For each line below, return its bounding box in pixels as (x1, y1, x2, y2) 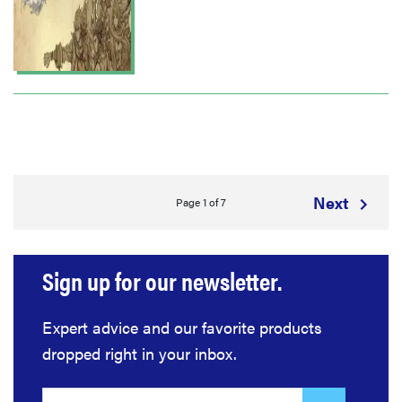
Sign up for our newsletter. (42, 262, 282, 299)
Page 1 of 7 (175, 194, 226, 211)
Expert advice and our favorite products (42, 316, 322, 339)
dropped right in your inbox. (42, 342, 237, 365)
